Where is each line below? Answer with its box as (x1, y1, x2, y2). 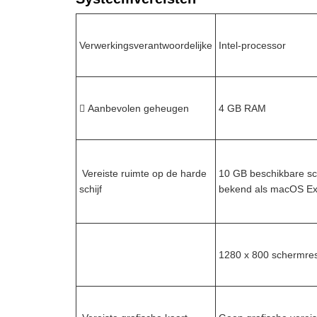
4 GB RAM (219, 103, 266, 114)
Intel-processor (219, 40, 286, 51)
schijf (79, 183, 102, 195)
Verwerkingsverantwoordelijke (79, 40, 212, 51)
